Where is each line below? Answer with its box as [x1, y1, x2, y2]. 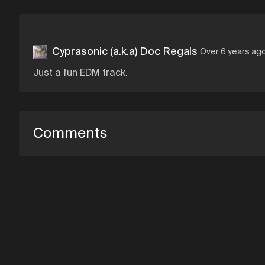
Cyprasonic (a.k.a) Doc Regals [52, 47, 198, 57]
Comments [33, 127, 107, 141]
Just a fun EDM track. [33, 69, 128, 78]
